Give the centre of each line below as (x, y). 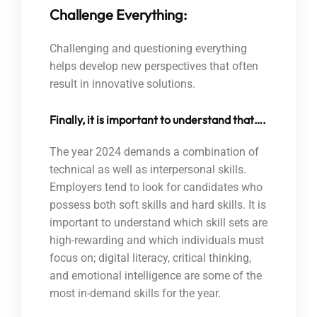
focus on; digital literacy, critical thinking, (150, 258)
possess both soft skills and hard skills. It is (158, 205)
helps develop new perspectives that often (154, 67)
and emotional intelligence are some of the (156, 276)
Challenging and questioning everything (148, 49)
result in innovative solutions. (122, 84)
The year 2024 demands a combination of (154, 152)
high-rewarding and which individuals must (157, 241)
